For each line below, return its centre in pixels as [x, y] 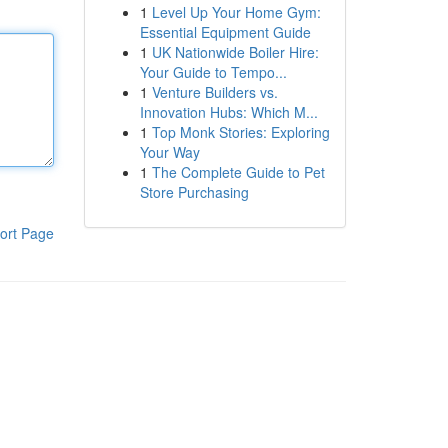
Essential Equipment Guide [225, 32]
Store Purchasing [194, 192]
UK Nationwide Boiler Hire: [235, 52]
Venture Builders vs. [214, 92]
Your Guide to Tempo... [213, 72]
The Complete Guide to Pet [238, 172]
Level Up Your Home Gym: [236, 12]
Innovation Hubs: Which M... [228, 112]
